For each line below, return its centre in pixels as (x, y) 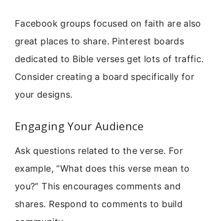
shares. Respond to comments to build (99, 204)
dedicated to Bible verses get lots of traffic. (110, 59)
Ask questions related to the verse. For (99, 150)
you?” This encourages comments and (98, 186)
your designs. (44, 94)
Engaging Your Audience (79, 126)
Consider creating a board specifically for (105, 76)
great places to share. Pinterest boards (100, 41)
